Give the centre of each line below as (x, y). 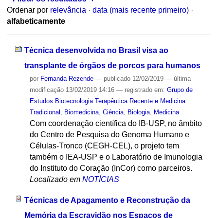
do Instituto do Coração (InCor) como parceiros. (111, 168)
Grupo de (180, 90)
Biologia (138, 112)
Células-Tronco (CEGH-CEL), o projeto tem (104, 145)
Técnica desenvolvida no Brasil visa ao (96, 50)
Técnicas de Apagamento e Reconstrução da (107, 200)
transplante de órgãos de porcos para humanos (112, 65)
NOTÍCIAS (100, 179)
